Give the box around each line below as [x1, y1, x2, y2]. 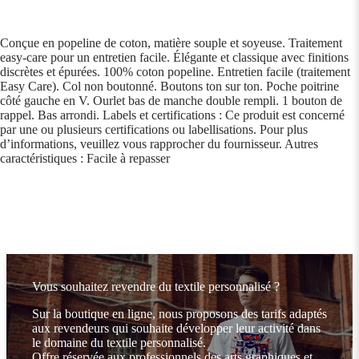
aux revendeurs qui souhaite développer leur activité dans [32, 321, 321, 335]
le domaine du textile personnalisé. [32, 335, 206, 349]
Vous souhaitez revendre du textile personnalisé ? [32, 279, 280, 293]
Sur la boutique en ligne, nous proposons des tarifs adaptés [32, 306, 327, 321]
